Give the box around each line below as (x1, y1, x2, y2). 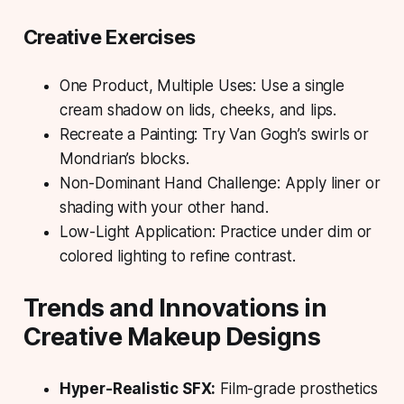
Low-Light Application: (59, 222, 216, 241)
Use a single (256, 76, 344, 95)
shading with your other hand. (59, 197, 269, 216)
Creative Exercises (23, 24, 196, 49)
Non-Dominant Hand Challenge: (59, 173, 280, 192)
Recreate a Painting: (59, 124, 198, 143)
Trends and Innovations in (23, 292, 327, 323)
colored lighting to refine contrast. (59, 246, 296, 265)
